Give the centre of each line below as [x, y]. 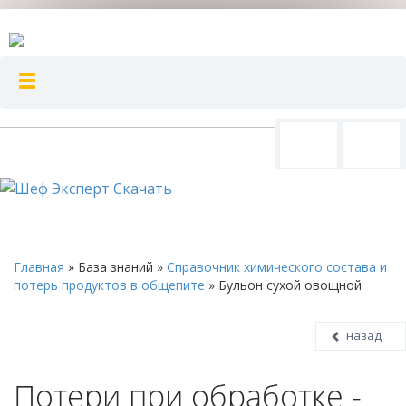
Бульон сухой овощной [290, 285]
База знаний [116, 267]
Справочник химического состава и [277, 267]
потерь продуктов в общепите [109, 285]
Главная [39, 267]
